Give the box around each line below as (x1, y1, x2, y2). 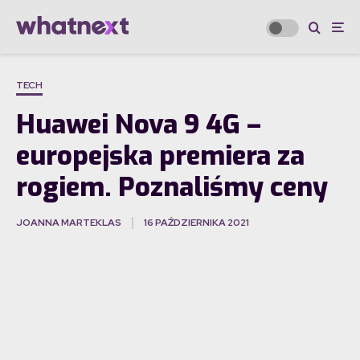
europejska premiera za (16, 138, 305, 174)
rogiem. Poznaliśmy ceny (16, 170, 328, 206)
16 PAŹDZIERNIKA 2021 (144, 216, 249, 230)
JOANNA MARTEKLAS (16, 216, 121, 230)
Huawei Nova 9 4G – (16, 107, 261, 143)
